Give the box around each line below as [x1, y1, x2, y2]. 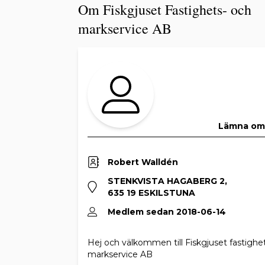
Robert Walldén [108, 157, 178, 167]
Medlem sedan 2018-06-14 [108, 206, 226, 217]
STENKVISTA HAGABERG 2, [108, 176, 227, 186]
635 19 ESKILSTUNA [108, 188, 195, 198]
